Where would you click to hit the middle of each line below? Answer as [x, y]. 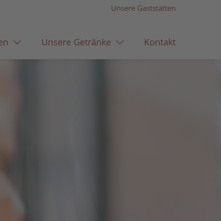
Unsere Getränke [76, 42]
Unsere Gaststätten [143, 8]
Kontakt [160, 42]
